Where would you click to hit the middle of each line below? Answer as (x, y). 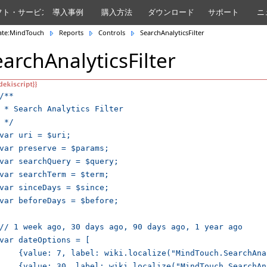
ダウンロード (171, 12)
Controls (112, 32)
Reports (71, 32)
